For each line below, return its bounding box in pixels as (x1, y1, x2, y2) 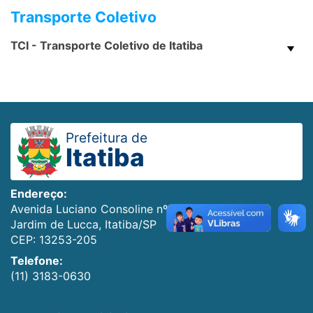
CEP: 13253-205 (10, 232, 97, 247)
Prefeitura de (66, 129, 147, 146)
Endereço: (10, 186, 67, 201)
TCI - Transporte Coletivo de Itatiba (10, 38, 203, 52)
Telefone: (10, 253, 63, 268)
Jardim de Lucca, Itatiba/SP (10, 217, 156, 231)
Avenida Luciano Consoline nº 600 (10, 201, 192, 216)
